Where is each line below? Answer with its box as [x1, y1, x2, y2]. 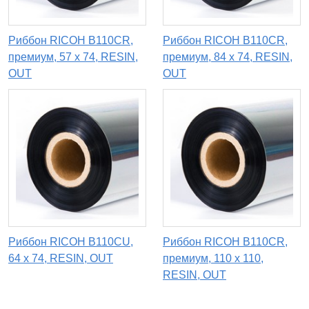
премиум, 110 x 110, [163, 252, 263, 265]
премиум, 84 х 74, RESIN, [163, 51, 292, 63]
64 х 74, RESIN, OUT [8, 252, 113, 265]
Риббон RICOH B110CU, [8, 236, 133, 248]
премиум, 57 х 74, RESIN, [8, 51, 138, 63]
